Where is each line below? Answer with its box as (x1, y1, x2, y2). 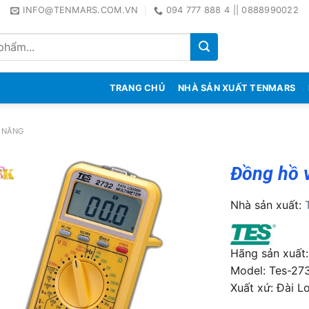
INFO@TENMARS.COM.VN (23, 5, 139, 15)
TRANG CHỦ (109, 83, 165, 93)
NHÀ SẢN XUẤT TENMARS (178, 83, 296, 93)
